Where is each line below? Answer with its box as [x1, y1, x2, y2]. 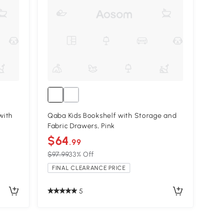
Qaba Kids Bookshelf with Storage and [48, 111, 177, 120]
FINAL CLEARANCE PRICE [52, 165, 126, 172]
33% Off [69, 150, 95, 159]
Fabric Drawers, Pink [48, 122, 115, 131]
